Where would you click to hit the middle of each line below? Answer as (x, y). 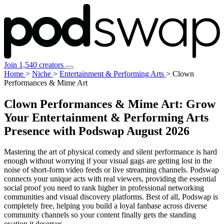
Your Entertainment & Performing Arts (106, 117)
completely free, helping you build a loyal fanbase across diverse (105, 206)
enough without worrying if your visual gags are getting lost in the (108, 161)
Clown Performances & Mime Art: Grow (110, 104)
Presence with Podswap (64, 131)
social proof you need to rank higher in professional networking (104, 188)
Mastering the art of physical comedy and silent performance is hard (110, 152)
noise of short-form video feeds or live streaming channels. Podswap (111, 170)
